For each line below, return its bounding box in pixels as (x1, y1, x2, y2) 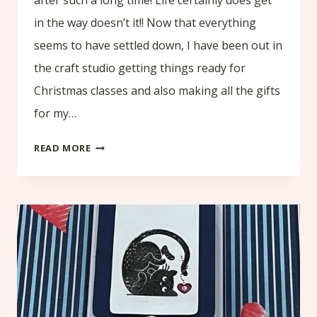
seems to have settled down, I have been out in (34, 37, 282, 53)
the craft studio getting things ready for (34, 59, 246, 76)
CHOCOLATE (90, 162, 151, 175)
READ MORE (34, 141, 91, 154)
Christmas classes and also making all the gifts (34, 82, 280, 98)
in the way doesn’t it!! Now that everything (34, 14, 256, 30)
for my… (34, 105, 76, 121)
